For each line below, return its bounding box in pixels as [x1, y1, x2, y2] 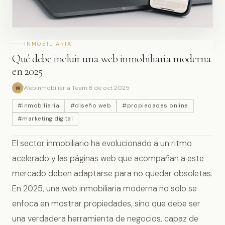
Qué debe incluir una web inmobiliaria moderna [12, 52, 211, 65]
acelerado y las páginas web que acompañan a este [12, 153, 204, 164]
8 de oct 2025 [88, 83, 130, 92]
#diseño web [70, 102, 111, 109]
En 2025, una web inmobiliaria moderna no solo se [12, 183, 197, 194]
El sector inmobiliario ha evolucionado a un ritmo [12, 138, 192, 149]
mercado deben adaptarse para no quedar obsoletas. [12, 168, 212, 179]
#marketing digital [18, 115, 73, 123]
